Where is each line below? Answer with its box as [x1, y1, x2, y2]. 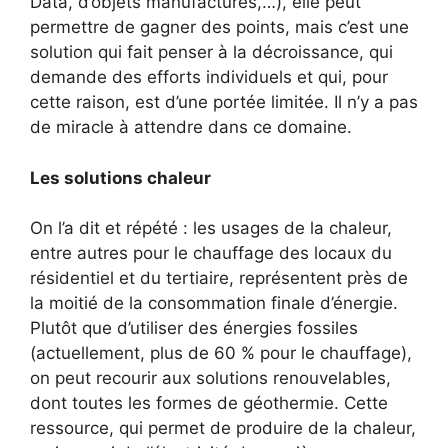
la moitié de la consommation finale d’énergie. [30, 293, 398, 314]
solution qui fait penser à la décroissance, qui [30, 42, 393, 63]
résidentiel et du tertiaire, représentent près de [30, 268, 408, 289]
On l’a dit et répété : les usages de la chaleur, [30, 218, 392, 239]
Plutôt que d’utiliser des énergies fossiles [30, 318, 358, 339]
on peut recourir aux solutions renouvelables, [30, 368, 391, 389]
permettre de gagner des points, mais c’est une [30, 17, 409, 38]
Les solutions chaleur [30, 167, 211, 188]
